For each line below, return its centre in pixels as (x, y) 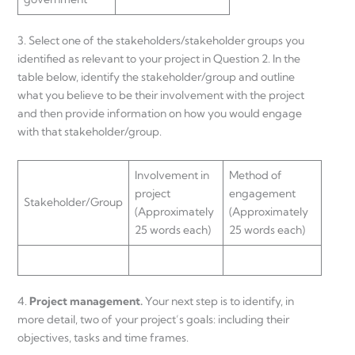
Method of (256, 176)
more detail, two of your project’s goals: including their (153, 320)
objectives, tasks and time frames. (103, 338)
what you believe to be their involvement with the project (161, 95)
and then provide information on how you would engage (160, 113)
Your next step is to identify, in (219, 302)
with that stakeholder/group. (90, 131)
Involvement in (172, 176)
